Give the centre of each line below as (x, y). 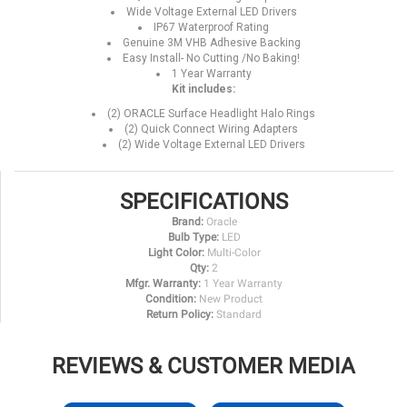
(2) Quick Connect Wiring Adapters (211, 129)
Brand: (187, 222)
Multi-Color (233, 253)
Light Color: (176, 253)
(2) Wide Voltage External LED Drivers (211, 145)
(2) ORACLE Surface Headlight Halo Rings (211, 114)
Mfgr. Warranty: (163, 284)
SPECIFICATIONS (204, 202)
